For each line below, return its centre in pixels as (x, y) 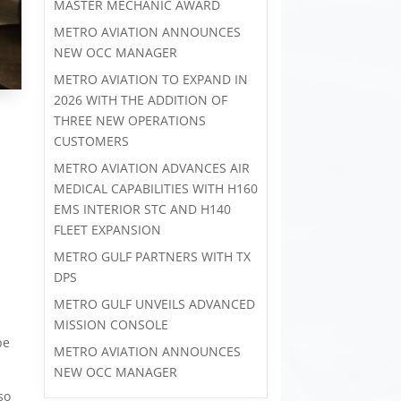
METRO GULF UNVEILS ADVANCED (154, 304)
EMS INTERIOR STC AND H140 (142, 209)
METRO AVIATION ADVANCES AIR (151, 168)
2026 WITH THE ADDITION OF (140, 100)
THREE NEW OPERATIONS (129, 120)
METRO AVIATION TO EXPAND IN (150, 79)
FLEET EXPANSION (107, 230)
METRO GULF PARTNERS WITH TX (152, 256)
